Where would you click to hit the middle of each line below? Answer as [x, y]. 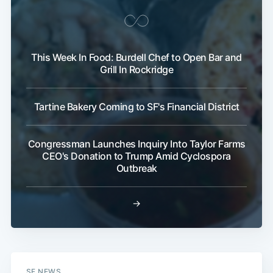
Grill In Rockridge [136, 70]
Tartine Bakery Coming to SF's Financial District [136, 107]
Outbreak [136, 168]
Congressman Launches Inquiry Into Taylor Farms [136, 144]
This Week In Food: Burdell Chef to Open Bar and [136, 58]
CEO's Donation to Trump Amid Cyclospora [136, 156]
